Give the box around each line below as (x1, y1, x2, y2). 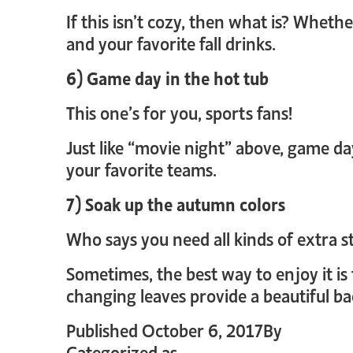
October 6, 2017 (142, 317, 263, 342)
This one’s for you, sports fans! (66, 99, 292, 124)
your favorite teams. (66, 156, 217, 181)
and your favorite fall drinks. (66, 30, 276, 55)
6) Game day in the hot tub (66, 65, 269, 90)
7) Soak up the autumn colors (66, 191, 285, 216)
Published (66, 317, 142, 342)
